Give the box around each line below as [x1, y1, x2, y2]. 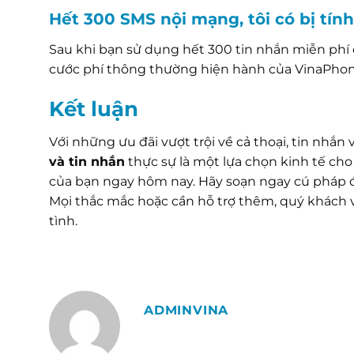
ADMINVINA [144, 303, 229, 318]
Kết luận [49, 96, 138, 121]
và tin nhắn [49, 153, 125, 169]
